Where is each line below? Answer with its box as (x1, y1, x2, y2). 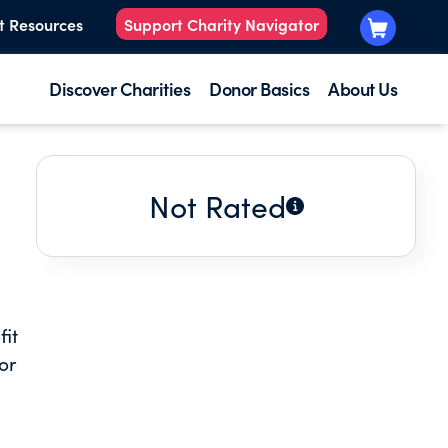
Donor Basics (209, 76, 309, 101)
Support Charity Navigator (124, 13, 319, 36)
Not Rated (148, 186, 286, 226)
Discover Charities (49, 76, 190, 101)
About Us (328, 76, 397, 101)
